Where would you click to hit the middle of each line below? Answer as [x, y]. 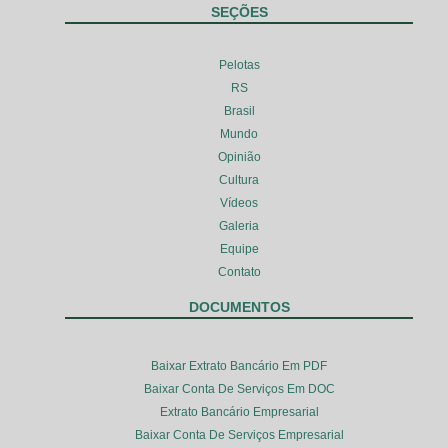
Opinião [239, 156]
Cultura [239, 179]
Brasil [239, 110]
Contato [239, 271]
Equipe [239, 248]
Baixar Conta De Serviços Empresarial [239, 434]
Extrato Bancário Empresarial [239, 411]
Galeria [239, 225]
